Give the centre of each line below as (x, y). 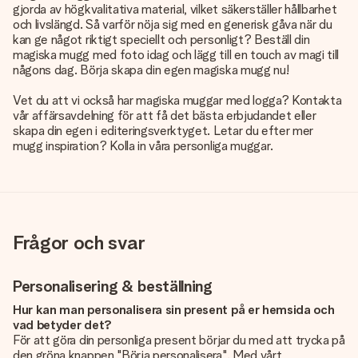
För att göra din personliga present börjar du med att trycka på (179, 340)
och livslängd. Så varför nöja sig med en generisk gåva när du (173, 24)
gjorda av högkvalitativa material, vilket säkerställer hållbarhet (175, 9)
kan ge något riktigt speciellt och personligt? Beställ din (161, 40)
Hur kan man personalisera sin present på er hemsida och (174, 310)
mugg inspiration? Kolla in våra (93, 146)
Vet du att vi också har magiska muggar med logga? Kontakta (177, 100)
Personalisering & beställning (113, 286)
